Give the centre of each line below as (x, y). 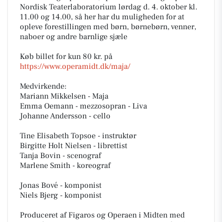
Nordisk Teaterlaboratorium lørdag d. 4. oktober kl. (109, 7)
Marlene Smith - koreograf (65, 166)
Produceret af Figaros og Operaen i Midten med (102, 215)
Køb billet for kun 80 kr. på (66, 57)
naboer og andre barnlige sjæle (74, 37)
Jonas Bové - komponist (61, 186)
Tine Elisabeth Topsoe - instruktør (78, 136)
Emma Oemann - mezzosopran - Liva (83, 106)
